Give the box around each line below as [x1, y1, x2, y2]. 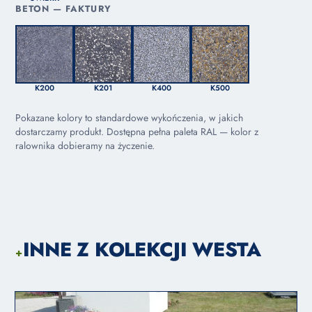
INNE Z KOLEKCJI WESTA [22, 235, 261, 265]
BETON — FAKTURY [15, 2, 111, 16]
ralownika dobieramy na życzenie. [15, 139, 155, 153]
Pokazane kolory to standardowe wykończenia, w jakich [15, 111, 243, 125]
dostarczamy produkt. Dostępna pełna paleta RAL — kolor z [15, 125, 258, 139]
